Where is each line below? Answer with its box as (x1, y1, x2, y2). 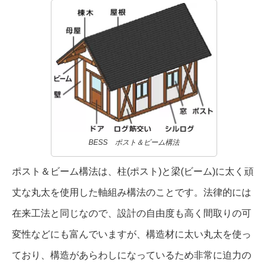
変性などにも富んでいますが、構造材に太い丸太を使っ (12, 229, 251, 240)
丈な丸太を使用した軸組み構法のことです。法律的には (12, 187, 251, 198)
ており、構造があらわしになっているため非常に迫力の (12, 250, 251, 261)
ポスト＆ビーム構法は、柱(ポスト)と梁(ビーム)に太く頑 (12, 166, 254, 177)
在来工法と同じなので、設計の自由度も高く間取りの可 (12, 208, 251, 219)
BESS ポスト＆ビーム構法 (89, 138, 179, 147)
